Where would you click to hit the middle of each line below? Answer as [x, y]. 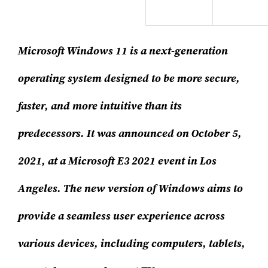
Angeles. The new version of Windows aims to [131, 188]
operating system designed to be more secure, [129, 78]
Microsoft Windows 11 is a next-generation [123, 51]
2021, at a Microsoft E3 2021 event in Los [118, 161]
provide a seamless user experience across [122, 216]
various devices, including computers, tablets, [132, 243]
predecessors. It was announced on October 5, [130, 133]
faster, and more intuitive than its [100, 106]
